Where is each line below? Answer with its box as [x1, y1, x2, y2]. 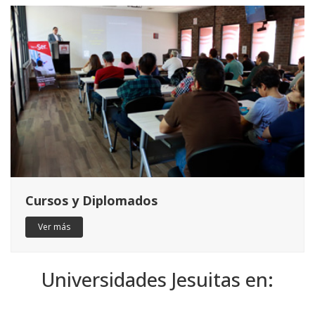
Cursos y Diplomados [25, 192, 157, 210]
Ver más [38, 221, 70, 233]
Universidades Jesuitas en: [41, 266, 274, 293]
